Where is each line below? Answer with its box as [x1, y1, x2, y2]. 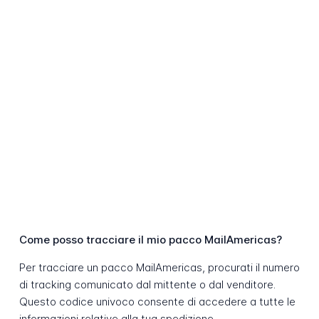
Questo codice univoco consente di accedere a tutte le [19, 295, 296, 309]
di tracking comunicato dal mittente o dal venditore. [19, 278, 276, 292]
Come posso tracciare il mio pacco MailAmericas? [19, 233, 282, 247]
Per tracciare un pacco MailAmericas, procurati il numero [19, 261, 300, 275]
